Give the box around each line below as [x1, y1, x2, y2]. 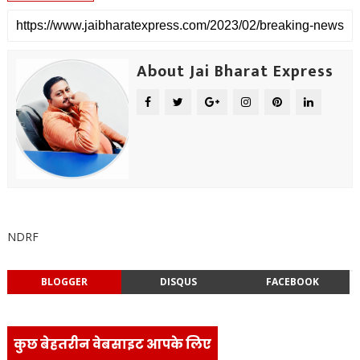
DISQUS [159, 275, 197, 288]
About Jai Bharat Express [136, 58, 333, 85]
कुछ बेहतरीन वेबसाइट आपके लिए [13, 335, 211, 354]
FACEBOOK [265, 275, 319, 288]
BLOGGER [40, 275, 88, 288]
